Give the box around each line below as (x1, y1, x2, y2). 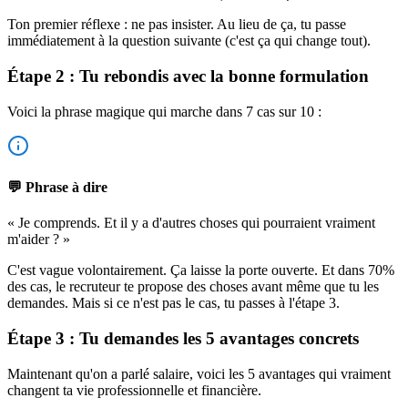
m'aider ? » (7, 231, 70, 248)
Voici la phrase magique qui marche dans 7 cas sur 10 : (7, 103, 321, 119)
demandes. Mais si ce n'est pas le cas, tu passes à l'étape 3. (7, 295, 340, 311)
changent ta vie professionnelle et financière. (7, 382, 261, 398)
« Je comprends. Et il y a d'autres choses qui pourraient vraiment (7, 215, 375, 231)
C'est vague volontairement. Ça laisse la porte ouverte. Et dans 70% (7, 262, 394, 279)
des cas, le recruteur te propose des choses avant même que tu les (7, 279, 379, 295)
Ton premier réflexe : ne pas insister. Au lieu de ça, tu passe (7, 16, 346, 33)
